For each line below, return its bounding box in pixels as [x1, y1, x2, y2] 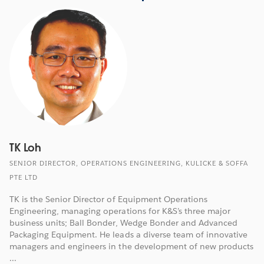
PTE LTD [9, 173, 38, 182]
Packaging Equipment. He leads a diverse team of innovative [9, 229, 248, 240]
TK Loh [9, 140, 42, 154]
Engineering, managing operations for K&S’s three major [9, 205, 231, 216]
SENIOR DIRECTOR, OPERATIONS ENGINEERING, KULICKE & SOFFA [9, 159, 248, 168]
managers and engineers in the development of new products [9, 240, 254, 252]
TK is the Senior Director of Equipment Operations [9, 193, 207, 204]
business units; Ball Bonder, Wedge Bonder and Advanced [9, 217, 238, 228]
